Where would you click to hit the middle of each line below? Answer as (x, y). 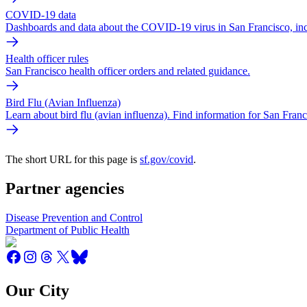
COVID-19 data (41, 14)
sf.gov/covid (167, 160)
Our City (37, 291)
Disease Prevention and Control (74, 218)
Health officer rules (47, 58)
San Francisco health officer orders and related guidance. (128, 71)
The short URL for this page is (73, 160)
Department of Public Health (67, 230)
